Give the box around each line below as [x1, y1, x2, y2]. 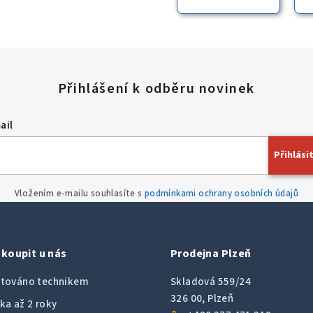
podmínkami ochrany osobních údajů [144, 187, 299, 200]
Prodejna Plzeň [170, 245, 252, 261]
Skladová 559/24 [170, 274, 251, 289]
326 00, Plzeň [170, 291, 234, 306]
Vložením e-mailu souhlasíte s [14, 187, 145, 200]
